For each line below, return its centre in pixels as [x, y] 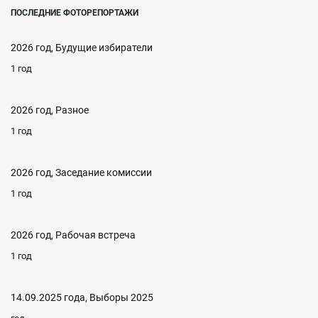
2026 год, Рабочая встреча [73, 235]
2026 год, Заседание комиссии [81, 172]
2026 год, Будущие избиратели [82, 48]
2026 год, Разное [50, 110]
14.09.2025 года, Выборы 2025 [82, 297]
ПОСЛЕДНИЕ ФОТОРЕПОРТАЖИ [75, 13]
